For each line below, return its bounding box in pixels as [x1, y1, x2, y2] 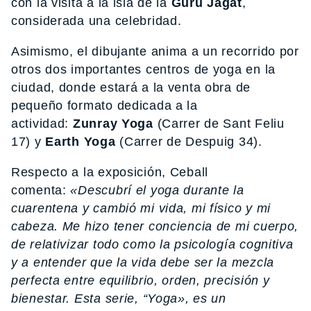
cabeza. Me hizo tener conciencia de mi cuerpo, [11, 219, 299, 233]
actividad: [11, 116, 73, 131]
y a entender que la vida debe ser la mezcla [11, 255, 274, 269]
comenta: [11, 183, 71, 197]
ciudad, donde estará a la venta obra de [11, 80, 251, 94]
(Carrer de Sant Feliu [153, 116, 285, 131]
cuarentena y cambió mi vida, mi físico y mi [11, 201, 271, 215]
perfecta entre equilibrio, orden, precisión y [11, 273, 270, 287]
